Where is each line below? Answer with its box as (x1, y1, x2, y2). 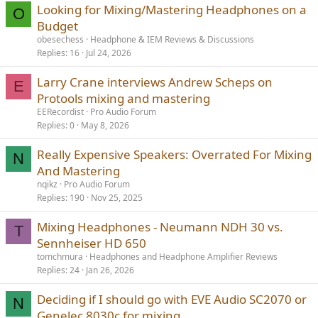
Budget (37, 18, 78, 34)
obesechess (37, 33, 84, 45)
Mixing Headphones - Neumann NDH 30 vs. (37, 219, 283, 235)
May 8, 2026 (81, 119, 129, 131)
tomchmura (37, 251, 83, 263)
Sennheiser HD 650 (37, 235, 146, 251)
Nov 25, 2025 (91, 192, 143, 204)
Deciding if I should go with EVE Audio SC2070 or (37, 291, 307, 307)
